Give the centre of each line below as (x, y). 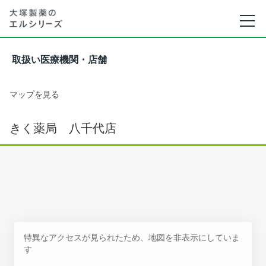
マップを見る (34, 94)
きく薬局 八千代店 (63, 128)
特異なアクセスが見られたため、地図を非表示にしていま (132, 237)
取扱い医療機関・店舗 (59, 60)
